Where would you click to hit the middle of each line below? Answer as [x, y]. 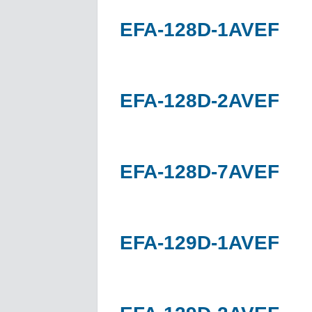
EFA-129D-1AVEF [200, 242]
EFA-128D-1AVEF [200, 29]
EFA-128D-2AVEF [200, 100]
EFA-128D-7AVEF [200, 171]
